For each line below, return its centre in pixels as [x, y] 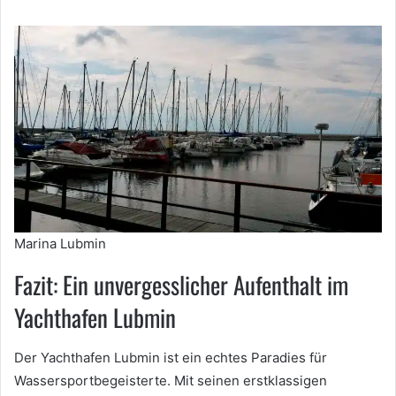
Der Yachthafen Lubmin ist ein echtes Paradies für [171, 357]
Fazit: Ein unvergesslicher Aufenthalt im [181, 285]
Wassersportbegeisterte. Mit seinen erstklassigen [171, 380]
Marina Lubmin [60, 244]
